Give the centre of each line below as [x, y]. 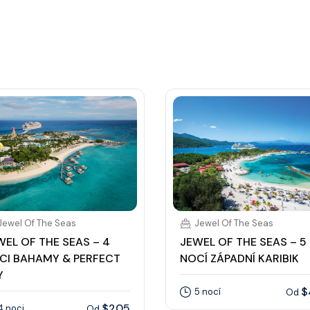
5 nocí [208, 292]
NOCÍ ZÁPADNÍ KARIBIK [239, 259]
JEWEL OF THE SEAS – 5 [243, 242]
